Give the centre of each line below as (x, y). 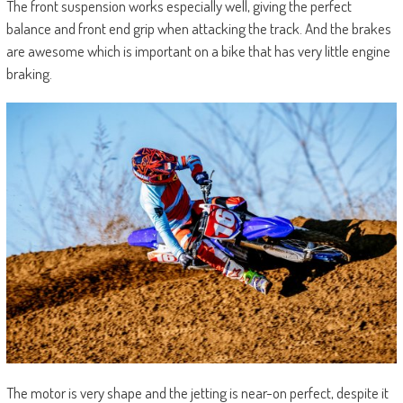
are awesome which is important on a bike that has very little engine (198, 51)
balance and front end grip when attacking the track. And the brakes (198, 29)
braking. (29, 74)
